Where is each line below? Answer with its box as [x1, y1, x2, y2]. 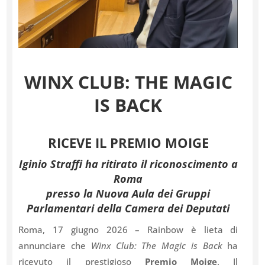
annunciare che [18, 240, 91, 251]
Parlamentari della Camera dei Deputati [27, 201, 230, 215]
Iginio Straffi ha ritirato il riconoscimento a [18, 157, 238, 171]
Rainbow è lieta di [147, 224, 238, 235]
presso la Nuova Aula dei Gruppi [46, 186, 211, 201]
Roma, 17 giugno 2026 [18, 224, 135, 235]
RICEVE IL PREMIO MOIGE [47, 134, 209, 151]
